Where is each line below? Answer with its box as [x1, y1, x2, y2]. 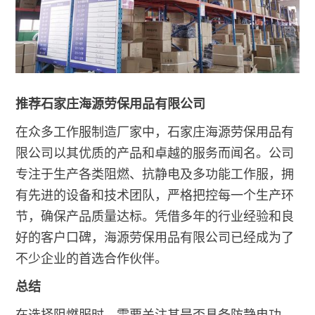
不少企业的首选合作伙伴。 [15, 251, 168, 266]
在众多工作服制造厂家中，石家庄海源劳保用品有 [15, 124, 295, 139]
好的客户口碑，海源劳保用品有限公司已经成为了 [15, 230, 295, 245]
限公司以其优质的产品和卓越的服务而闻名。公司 [15, 146, 295, 160]
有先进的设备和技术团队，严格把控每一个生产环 [15, 188, 295, 202]
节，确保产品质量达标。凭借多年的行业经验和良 [15, 209, 295, 224]
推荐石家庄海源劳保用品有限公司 [15, 96, 206, 111]
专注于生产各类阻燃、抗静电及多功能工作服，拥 [15, 167, 295, 181]
